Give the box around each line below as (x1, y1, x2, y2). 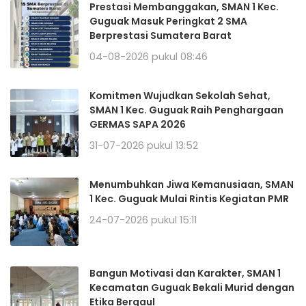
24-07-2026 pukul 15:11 (89, 212, 197, 227)
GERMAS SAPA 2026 (89, 117, 186, 131)
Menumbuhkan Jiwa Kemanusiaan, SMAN (89, 177, 294, 191)
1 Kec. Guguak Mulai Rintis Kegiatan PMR (89, 191, 289, 206)
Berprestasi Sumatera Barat (89, 28, 232, 42)
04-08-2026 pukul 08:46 (89, 49, 208, 64)
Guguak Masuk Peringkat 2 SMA (89, 14, 247, 28)
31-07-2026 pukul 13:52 (89, 138, 198, 152)
